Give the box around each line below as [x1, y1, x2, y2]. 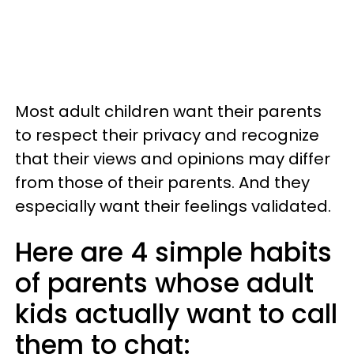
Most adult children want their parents [15, 100, 322, 122]
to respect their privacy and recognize [15, 124, 319, 146]
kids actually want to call [15, 296, 337, 333]
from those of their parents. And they [15, 171, 310, 194]
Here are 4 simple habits [15, 234, 332, 271]
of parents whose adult [15, 265, 314, 302]
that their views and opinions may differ [15, 148, 330, 170]
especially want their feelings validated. [15, 195, 331, 217]
